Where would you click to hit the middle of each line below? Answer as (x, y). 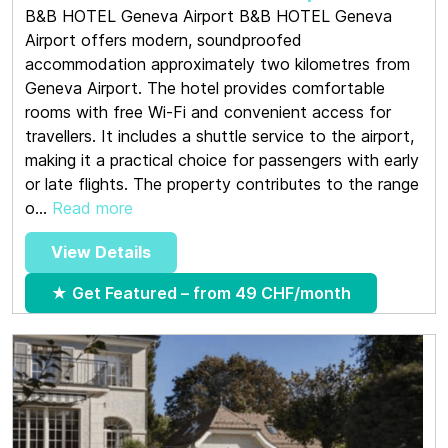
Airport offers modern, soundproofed (163, 39)
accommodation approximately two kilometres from (217, 63)
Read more (92, 207)
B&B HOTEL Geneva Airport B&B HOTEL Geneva (208, 15)
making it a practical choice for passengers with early (222, 159)
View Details (101, 252)
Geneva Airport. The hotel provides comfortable (205, 87)
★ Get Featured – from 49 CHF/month (201, 292)
